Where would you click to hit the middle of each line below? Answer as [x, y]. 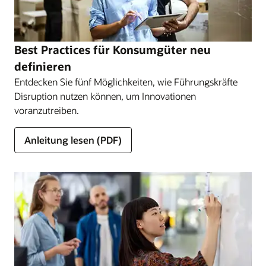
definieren [43, 66]
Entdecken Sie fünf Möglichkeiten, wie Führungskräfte [126, 82]
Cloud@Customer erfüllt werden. [97, 11]
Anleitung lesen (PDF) [73, 140]
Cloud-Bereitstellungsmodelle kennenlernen [119, 35]
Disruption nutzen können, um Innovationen [105, 96]
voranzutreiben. [47, 110]
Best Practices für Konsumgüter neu [113, 50]
